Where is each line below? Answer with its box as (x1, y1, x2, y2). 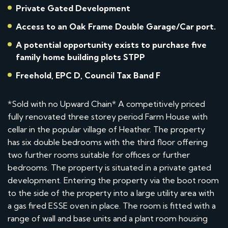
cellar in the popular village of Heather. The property (8, 124, 205, 134)
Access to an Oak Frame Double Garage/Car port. (16, 21, 216, 32)
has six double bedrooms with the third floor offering (8, 136, 208, 147)
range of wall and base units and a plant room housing (8, 213, 208, 223)
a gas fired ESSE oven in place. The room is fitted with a (8, 200, 216, 211)
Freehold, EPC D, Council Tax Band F (16, 70, 160, 80)
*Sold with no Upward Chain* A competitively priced (8, 98, 205, 109)
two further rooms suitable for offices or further (8, 149, 190, 160)
